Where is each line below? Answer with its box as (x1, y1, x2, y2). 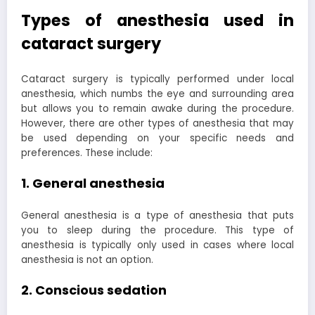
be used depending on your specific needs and (21, 131, 294, 145)
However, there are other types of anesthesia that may (21, 116, 294, 130)
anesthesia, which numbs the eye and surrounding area (21, 86, 294, 101)
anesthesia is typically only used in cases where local (21, 238, 294, 252)
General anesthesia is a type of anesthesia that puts (21, 209, 294, 223)
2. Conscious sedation (21, 281, 167, 300)
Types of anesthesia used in (21, 9, 294, 32)
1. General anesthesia (21, 174, 165, 192)
